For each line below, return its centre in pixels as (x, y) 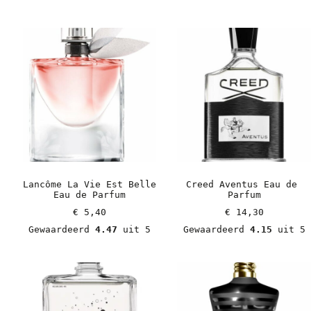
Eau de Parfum (89, 194)
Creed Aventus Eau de (241, 184)
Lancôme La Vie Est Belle (89, 184)
